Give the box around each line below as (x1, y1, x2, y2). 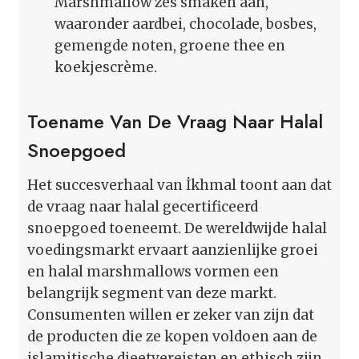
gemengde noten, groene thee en (54, 36, 285, 54)
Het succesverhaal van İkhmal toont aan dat (27, 175, 332, 194)
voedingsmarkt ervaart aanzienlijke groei (27, 240, 318, 259)
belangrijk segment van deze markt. (27, 284, 276, 302)
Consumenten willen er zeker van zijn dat (27, 305, 314, 324)
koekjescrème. (54, 58, 157, 76)
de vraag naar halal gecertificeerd (27, 197, 258, 216)
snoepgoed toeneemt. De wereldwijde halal (27, 219, 327, 237)
